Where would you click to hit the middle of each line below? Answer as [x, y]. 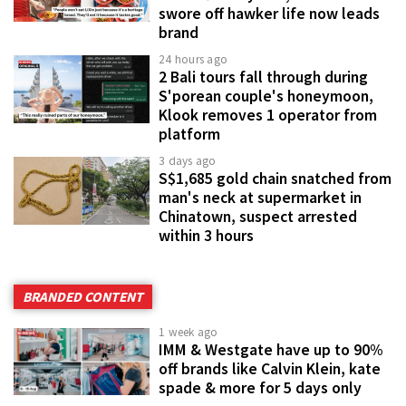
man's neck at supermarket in [260, 197]
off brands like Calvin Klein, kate [270, 368]
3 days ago [188, 160]
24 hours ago [193, 59]
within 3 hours [206, 235]
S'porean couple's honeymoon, [266, 96]
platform [189, 134]
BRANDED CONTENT [83, 296]
